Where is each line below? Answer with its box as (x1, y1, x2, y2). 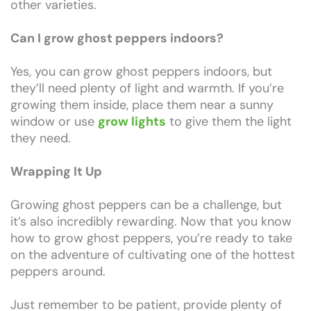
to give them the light (166, 112, 292, 130)
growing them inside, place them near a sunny (10, 96, 274, 113)
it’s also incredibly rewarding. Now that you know (10, 212, 292, 230)
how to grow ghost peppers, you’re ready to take (10, 229, 292, 246)
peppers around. (10, 262, 106, 280)
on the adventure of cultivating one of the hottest (10, 246, 295, 263)
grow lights (98, 112, 166, 130)
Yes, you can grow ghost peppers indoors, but (10, 62, 272, 80)
